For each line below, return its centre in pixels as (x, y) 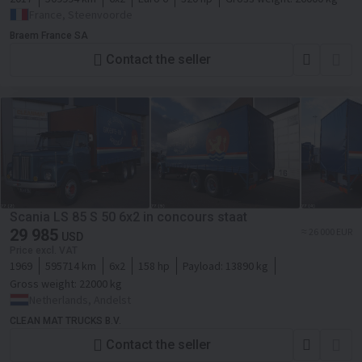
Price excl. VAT (44, 250)
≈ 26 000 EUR (327, 231)
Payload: (204, 265)
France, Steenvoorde (81, 14)
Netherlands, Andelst (80, 299)
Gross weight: (44, 283)
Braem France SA (49, 35)
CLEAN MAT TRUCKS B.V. (65, 320)
